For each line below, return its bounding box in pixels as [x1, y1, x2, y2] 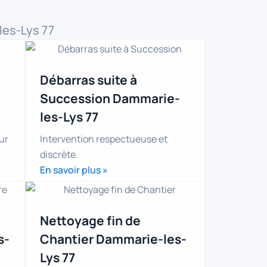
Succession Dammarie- [40, 89, 180, 107]
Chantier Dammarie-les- [40, 231, 187, 248]
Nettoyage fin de [40, 212, 141, 229]
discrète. [40, 147, 78, 161]
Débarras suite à [40, 71, 137, 88]
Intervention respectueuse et [40, 132, 167, 145]
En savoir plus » [40, 163, 108, 176]
